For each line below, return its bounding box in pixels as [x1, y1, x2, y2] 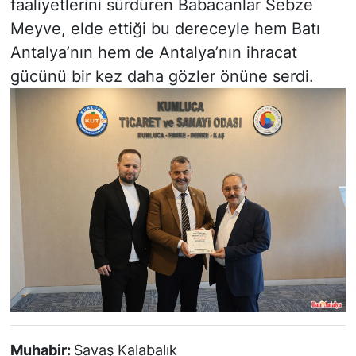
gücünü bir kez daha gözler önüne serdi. [10, 66, 314, 86]
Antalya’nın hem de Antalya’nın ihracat [10, 42, 297, 62]
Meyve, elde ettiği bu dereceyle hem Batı [10, 18, 320, 38]
